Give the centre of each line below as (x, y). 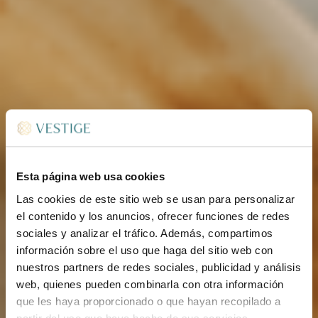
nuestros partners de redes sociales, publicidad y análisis (159, 267)
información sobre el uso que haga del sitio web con (145, 250)
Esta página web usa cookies (91, 177)
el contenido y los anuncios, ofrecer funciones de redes (153, 216)
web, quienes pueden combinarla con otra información (150, 284)
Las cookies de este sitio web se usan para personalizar (156, 199)
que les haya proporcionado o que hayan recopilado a (149, 301)
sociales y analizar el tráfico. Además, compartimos (145, 233)
